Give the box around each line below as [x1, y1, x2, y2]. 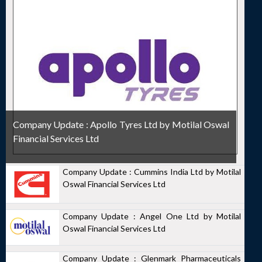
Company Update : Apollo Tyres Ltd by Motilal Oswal [13, 119, 230, 130]
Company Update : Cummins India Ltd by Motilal [63, 167, 241, 177]
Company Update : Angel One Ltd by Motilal [63, 211, 241, 221]
